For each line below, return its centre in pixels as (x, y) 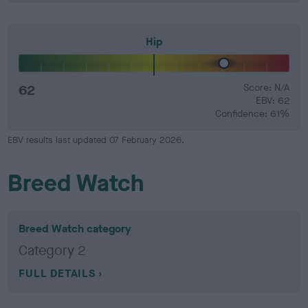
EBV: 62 (272, 101)
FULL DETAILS (57, 273)
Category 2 (53, 251)
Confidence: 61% (252, 114)
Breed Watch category (75, 229)
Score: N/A (266, 88)
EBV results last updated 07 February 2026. (96, 140)
